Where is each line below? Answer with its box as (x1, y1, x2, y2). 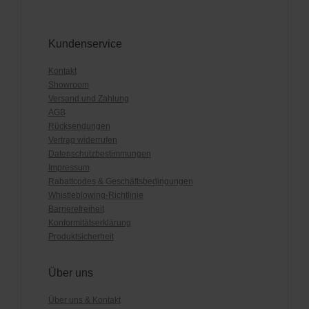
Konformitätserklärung (48, 218, 131, 228)
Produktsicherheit (48, 232, 114, 242)
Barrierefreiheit (48, 204, 104, 215)
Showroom (48, 80, 89, 90)
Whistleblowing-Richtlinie (48, 190, 143, 201)
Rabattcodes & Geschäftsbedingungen (48, 177, 193, 187)
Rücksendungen (48, 121, 110, 132)
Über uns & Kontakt (48, 295, 121, 306)
